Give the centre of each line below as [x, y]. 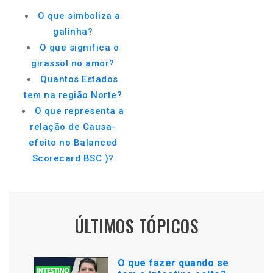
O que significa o [79, 48]
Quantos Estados [79, 79]
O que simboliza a [79, 16]
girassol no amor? [73, 63]
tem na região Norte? [73, 95]
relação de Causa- [73, 127]
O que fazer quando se [173, 263]
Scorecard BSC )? [73, 158]
